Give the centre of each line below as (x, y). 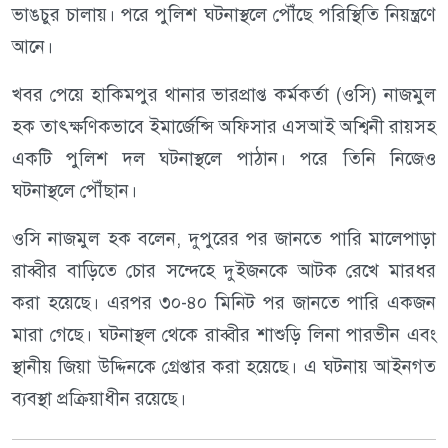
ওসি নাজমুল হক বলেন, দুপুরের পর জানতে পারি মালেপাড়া (224, 239)
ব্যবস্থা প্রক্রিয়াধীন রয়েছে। (99, 399)
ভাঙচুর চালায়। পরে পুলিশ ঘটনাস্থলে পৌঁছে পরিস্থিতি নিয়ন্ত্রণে (224, 15)
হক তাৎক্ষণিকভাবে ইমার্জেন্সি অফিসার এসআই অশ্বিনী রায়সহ (224, 127)
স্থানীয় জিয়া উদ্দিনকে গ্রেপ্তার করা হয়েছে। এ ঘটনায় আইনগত (224, 367)
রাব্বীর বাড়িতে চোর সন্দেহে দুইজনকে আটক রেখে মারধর (224, 271)
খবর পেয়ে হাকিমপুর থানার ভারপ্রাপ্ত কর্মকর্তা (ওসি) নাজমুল (224, 95)
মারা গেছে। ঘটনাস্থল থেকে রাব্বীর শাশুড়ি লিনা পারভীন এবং (224, 335)
